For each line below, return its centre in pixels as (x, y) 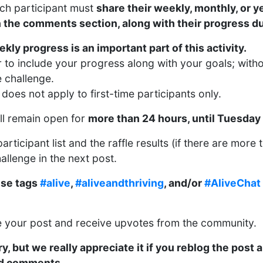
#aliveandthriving (119, 183)
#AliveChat (232, 183)
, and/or (184, 183)
